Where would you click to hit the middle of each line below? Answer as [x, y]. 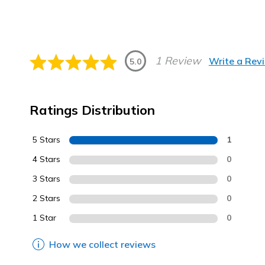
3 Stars [46, 179]
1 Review [178, 61]
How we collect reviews [102, 244]
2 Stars [46, 198]
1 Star [44, 218]
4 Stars [46, 159]
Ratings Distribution [92, 110]
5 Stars [46, 140]
